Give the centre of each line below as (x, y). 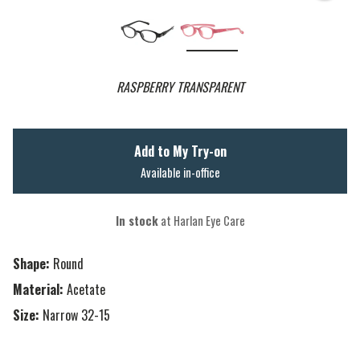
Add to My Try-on (180, 151)
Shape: (31, 264)
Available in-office (180, 173)
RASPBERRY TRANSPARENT (180, 87)
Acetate (86, 290)
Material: (38, 290)
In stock (137, 221)
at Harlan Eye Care (201, 221)
